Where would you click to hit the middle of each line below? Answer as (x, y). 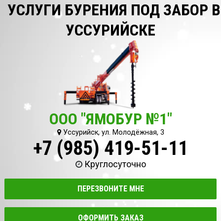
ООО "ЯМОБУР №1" (110, 119)
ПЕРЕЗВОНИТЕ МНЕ (110, 189)
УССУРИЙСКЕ (110, 30)
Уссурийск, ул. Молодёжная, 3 (112, 132)
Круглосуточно (115, 164)
